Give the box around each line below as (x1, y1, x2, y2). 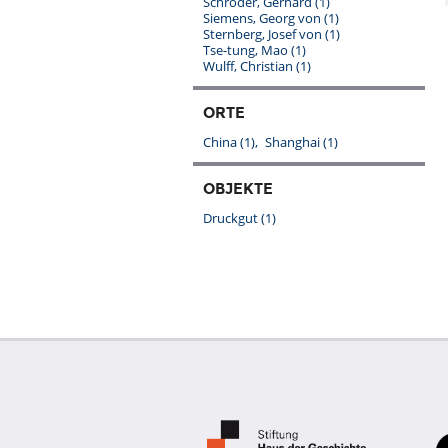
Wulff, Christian (203, 57, 296, 75)
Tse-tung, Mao (203, 41, 291, 59)
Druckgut (203, 209, 261, 227)
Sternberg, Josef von (203, 25, 325, 43)
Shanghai (264, 133, 323, 151)
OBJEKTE (203, 180, 273, 198)
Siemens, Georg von (203, 9, 324, 27)
